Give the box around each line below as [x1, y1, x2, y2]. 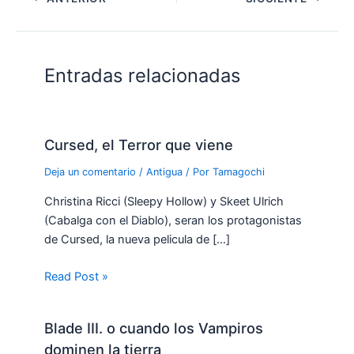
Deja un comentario [44, 166, 137, 179]
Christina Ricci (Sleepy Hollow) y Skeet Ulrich [44, 194, 284, 209]
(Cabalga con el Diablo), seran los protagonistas [44, 213, 303, 228]
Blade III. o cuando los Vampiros [44, 318, 264, 337]
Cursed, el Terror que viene [44, 136, 234, 154]
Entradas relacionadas [44, 63, 241, 87]
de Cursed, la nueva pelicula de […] [44, 232, 231, 247]
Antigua [146, 166, 183, 179]
